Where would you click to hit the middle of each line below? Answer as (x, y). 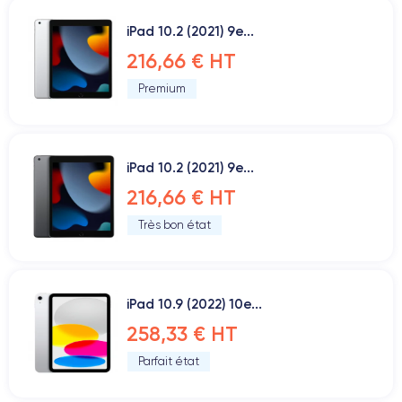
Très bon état (175, 225)
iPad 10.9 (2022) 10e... (194, 304)
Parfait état (169, 361)
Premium (162, 88)
